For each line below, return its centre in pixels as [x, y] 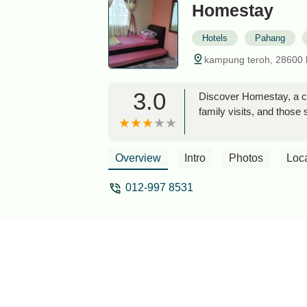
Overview [138, 158]
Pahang [270, 38]
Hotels [215, 38]
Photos [246, 158]
